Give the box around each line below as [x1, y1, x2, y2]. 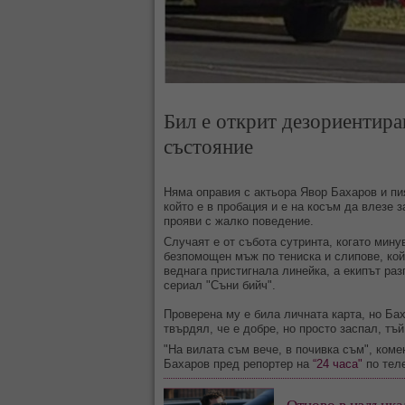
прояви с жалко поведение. [164, 214, 314, 228]
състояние [164, 131, 253, 160]
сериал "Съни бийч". [164, 278, 276, 292]
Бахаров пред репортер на [164, 357, 313, 371]
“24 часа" [313, 357, 363, 371]
